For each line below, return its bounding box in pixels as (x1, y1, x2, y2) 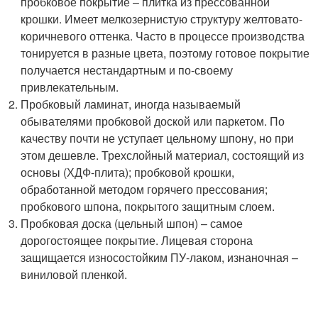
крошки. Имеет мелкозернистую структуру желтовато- (21, 10, 303, 27)
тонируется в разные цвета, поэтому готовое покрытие (21, 44, 310, 61)
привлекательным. (21, 78, 119, 95)
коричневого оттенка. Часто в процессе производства (21, 27, 305, 44)
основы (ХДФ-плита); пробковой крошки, (21, 163, 235, 180)
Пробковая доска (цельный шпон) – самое (21, 214, 243, 231)
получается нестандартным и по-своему (21, 61, 234, 78)
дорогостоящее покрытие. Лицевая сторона (21, 231, 253, 248)
